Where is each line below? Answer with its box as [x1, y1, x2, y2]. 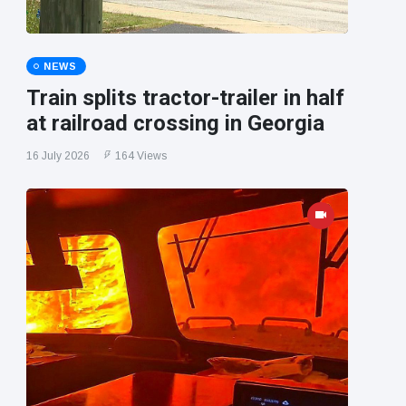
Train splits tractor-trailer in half [25, 85, 344, 111]
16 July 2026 [25, 150, 90, 163]
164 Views [114, 150, 167, 163]
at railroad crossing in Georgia [25, 111, 324, 137]
